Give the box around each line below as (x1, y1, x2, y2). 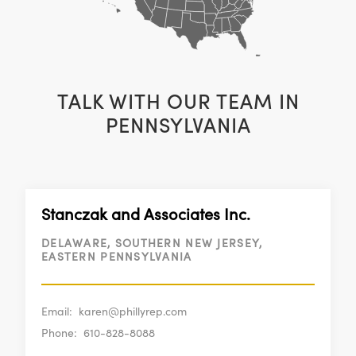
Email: (41, 304, 72, 319)
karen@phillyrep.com (79, 304, 187, 319)
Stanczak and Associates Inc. (41, 204, 250, 226)
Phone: (41, 326, 77, 341)
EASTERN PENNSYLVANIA (41, 250, 192, 265)
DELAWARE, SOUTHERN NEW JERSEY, (41, 236, 263, 251)
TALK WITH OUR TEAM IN (56, 88, 300, 115)
